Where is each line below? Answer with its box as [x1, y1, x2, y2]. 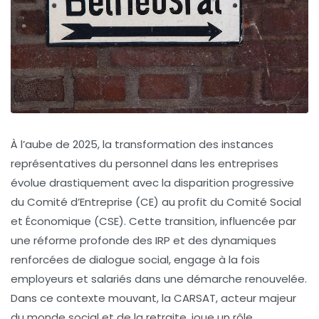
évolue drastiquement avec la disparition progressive [11, 174, 294, 190]
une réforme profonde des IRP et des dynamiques [11, 232, 276, 248]
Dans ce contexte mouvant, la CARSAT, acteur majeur [11, 290, 296, 305]
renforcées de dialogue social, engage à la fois [11, 251, 260, 267]
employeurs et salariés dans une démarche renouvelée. [11, 271, 307, 286]
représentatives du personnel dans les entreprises [11, 155, 278, 171]
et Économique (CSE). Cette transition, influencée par [11, 213, 296, 229]
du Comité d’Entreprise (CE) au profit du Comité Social [11, 194, 301, 209]
